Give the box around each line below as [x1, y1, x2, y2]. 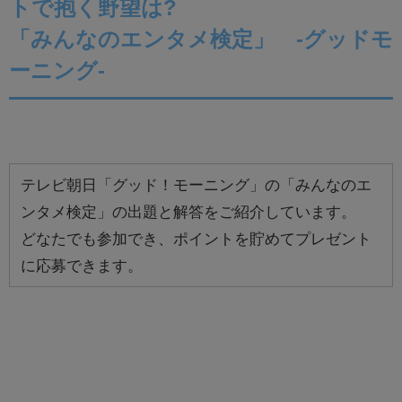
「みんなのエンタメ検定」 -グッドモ [9, 28, 393, 49]
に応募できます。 [21, 257, 143, 273]
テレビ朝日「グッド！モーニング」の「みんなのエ [21, 176, 371, 192]
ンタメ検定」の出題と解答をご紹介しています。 [21, 203, 356, 219]
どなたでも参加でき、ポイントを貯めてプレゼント [21, 230, 371, 246]
